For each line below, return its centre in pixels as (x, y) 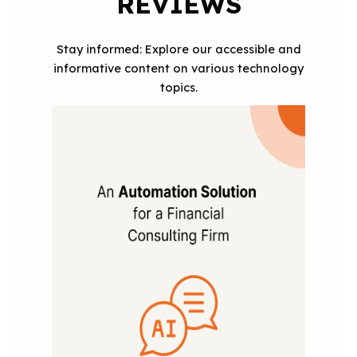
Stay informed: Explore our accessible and (178, 49)
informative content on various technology (178, 68)
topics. (178, 87)
